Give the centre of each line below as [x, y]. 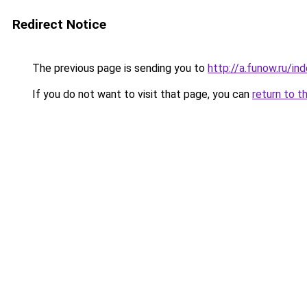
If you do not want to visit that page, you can [141, 94]
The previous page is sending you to [119, 68]
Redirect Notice [59, 24]
